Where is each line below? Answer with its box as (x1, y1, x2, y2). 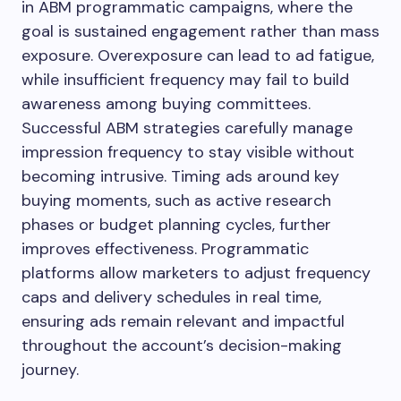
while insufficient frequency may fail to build (21, 68, 349, 90)
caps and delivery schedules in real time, (21, 286, 321, 308)
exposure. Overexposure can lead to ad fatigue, (21, 44, 374, 66)
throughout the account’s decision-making (21, 334, 342, 356)
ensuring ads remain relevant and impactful (21, 310, 345, 332)
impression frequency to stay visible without (21, 141, 354, 163)
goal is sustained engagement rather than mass (21, 20, 380, 42)
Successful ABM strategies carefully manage (21, 116, 353, 139)
